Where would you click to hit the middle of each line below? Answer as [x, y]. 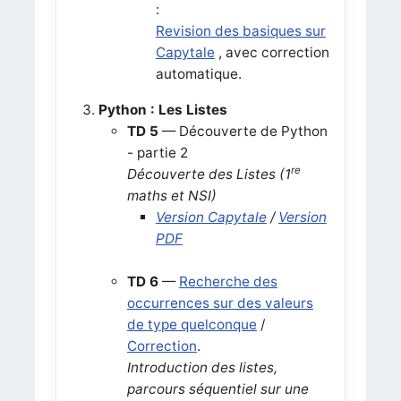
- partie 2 [157, 152]
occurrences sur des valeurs [220, 303]
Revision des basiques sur [240, 30]
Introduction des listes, [202, 367]
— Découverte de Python [243, 131]
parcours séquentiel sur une [218, 388]
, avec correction [272, 52]
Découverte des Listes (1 [209, 174]
